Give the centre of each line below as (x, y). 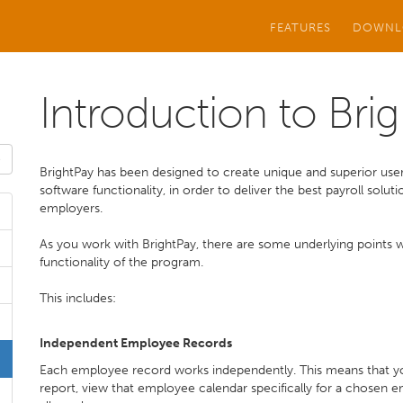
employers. (71, 208)
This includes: (78, 298)
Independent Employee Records (136, 343)
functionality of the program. (121, 262)
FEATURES (300, 27)
